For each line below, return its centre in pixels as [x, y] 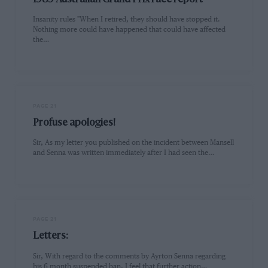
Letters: [51, 237]
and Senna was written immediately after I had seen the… [124, 153]
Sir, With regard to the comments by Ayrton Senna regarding [130, 256]
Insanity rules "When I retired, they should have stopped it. [127, 20]
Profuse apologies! [74, 124]
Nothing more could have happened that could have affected [130, 30]
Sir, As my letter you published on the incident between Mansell [134, 143]
